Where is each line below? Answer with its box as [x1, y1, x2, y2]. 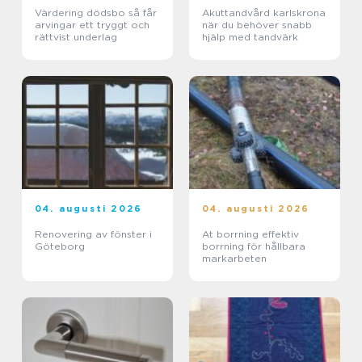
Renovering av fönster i [35, 228, 152, 241]
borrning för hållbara [202, 240, 305, 253]
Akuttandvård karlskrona [202, 6, 326, 19]
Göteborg [35, 240, 85, 253]
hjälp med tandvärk [202, 31, 298, 44]
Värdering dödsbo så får [35, 6, 128, 19]
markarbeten [202, 252, 267, 265]
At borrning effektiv [202, 228, 262, 241]
